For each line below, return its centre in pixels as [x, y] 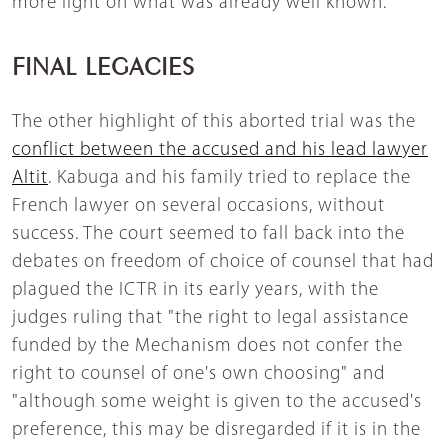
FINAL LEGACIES [103, 63]
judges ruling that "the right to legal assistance [210, 319]
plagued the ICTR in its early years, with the [195, 291]
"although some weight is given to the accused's [217, 403]
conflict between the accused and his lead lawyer [220, 151]
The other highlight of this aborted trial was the [214, 123]
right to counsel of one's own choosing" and [198, 375]
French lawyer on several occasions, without [198, 207]
